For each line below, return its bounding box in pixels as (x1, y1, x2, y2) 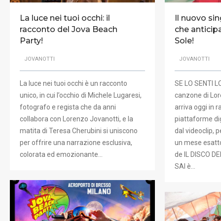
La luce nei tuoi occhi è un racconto (20, 79, 127, 87)
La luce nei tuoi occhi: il (20, 13, 110, 23)
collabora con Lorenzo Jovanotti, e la (20, 114, 133, 123)
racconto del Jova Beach (20, 25, 117, 35)
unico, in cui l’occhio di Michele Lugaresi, (20, 91, 142, 99)
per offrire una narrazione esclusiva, (20, 138, 132, 147)
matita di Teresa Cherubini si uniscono (20, 126, 138, 135)
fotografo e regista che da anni (20, 103, 116, 111)
